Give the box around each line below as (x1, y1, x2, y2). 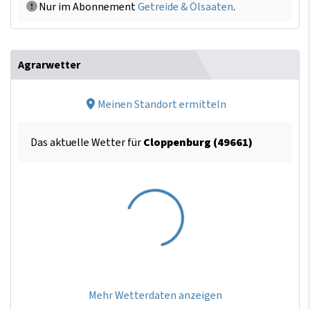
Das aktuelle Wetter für (30, 135, 143, 150)
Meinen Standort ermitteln (98, 97, 226, 112)
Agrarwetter (18, 57, 80, 73)
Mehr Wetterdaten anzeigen (88, 288, 222, 303)
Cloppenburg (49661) (143, 135, 253, 150)
